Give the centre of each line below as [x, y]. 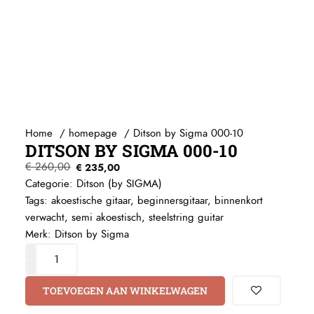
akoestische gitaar [91, 201]
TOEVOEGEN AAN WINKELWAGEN [125, 290]
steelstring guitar [186, 218]
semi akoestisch [107, 218]
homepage [93, 134]
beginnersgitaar [173, 201]
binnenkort [239, 201]
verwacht [45, 218]
